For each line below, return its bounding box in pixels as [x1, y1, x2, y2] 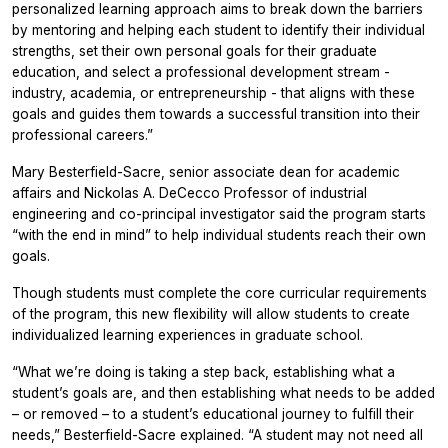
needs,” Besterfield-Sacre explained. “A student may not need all [12, 426, 423, 443]
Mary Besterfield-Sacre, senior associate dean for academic [12, 163, 400, 180]
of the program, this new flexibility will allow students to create [12, 305, 410, 322]
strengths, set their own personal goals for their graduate [12, 42, 377, 59]
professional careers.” [12, 126, 153, 143]
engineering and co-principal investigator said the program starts [12, 205, 426, 222]
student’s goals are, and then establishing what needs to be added [12, 384, 435, 401]
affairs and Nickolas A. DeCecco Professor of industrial [12, 184, 367, 201]
